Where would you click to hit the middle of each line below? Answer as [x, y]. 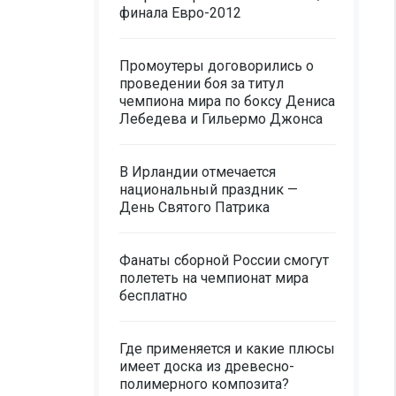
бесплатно [153, 296]
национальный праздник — [209, 190]
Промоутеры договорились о [217, 66]
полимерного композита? [204, 384]
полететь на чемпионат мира [214, 278]
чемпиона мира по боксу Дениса [227, 101]
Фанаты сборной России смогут [224, 260]
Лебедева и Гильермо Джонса [221, 119]
